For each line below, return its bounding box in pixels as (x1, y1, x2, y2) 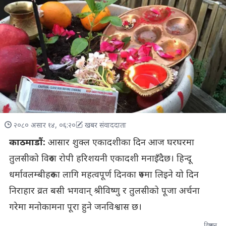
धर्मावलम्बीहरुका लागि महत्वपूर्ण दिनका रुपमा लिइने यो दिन (9, 169, 199, 181)
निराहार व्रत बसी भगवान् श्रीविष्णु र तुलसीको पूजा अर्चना (9, 185, 200, 197)
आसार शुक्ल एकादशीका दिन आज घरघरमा (47, 137, 194, 149)
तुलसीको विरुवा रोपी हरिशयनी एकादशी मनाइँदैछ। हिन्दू (9, 153, 192, 165)
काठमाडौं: (9, 137, 48, 149)
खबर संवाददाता (84, 121, 126, 131)
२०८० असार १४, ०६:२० (13, 121, 76, 131)
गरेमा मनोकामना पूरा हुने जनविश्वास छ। (9, 201, 142, 213)
